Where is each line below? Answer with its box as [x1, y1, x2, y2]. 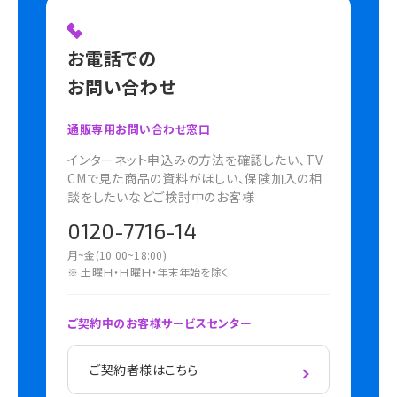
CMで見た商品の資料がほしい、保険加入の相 [67, 169, 323, 188]
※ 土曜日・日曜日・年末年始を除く [67, 264, 230, 280]
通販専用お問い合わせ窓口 [67, 121, 211, 138]
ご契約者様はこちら [90, 361, 199, 379]
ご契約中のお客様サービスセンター [67, 315, 253, 332]
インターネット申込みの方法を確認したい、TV [67, 151, 323, 169]
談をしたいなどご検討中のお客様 [67, 188, 255, 206]
